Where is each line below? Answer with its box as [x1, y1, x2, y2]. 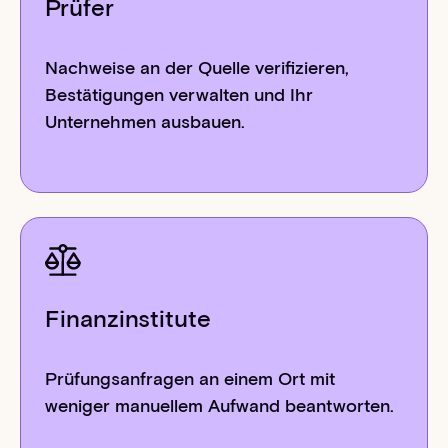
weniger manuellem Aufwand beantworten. [44, 395, 394, 418]
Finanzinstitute [44, 304, 211, 334]
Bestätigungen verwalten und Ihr [44, 83, 313, 106]
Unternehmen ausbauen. [44, 110, 245, 133]
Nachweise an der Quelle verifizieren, [44, 56, 349, 79]
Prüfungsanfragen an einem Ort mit [44, 368, 335, 391]
